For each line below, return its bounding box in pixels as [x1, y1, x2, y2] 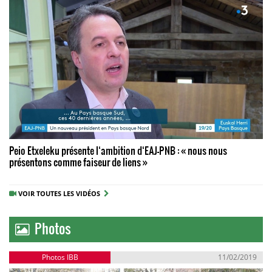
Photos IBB [41, 251, 78, 262]
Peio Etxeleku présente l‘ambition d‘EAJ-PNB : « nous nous [9, 143, 227, 157]
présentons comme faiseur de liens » [9, 154, 148, 169]
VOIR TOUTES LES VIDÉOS [18, 188, 104, 198]
